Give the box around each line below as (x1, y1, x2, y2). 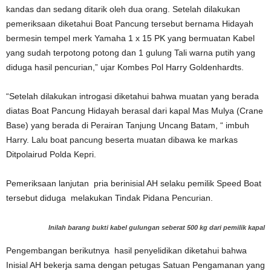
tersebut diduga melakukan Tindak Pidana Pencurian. (6, 193, 213, 203)
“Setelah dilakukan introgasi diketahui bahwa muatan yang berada (6, 91, 259, 101)
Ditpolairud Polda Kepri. (6, 149, 96, 159)
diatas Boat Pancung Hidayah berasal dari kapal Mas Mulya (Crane (6, 106, 263, 116)
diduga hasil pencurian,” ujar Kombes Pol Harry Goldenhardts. (6, 62, 244, 72)
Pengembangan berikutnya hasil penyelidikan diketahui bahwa (6, 246, 247, 255)
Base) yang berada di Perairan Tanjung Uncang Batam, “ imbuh (6, 120, 252, 130)
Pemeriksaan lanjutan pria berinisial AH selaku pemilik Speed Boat (6, 178, 261, 188)
